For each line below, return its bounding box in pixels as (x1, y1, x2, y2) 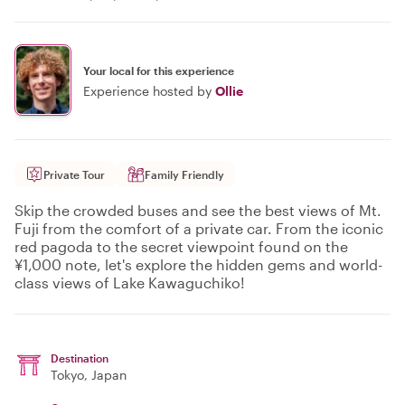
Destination (51, 352, 108, 364)
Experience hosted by (83, 82, 212, 99)
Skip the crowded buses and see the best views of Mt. (14, 202, 381, 219)
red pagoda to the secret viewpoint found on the (14, 238, 348, 255)
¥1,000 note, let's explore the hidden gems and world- (14, 256, 382, 273)
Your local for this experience (83, 63, 234, 77)
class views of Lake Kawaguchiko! (14, 274, 245, 291)
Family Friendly (145, 168, 224, 181)
